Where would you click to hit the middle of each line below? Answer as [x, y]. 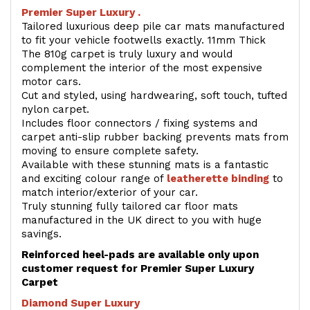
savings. [42, 234]
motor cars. [53, 82]
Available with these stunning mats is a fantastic [145, 165]
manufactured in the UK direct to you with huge [142, 220]
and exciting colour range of [94, 179]
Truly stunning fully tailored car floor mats [130, 207]
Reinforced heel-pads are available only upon [140, 255]
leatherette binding [218, 179]
